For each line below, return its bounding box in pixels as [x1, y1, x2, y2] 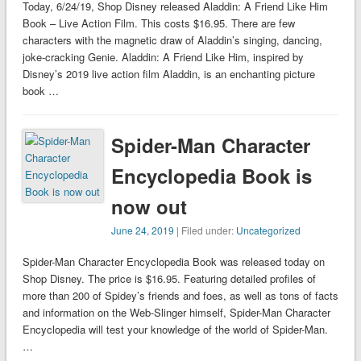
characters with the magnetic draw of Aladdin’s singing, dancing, [22, 32, 322, 48]
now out [111, 193, 188, 221]
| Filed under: [174, 223, 237, 238]
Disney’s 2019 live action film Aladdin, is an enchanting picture [22, 66, 315, 82]
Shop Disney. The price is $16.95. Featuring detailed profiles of [22, 271, 316, 287]
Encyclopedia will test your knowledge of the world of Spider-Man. [22, 322, 328, 338]
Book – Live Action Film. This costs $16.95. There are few [22, 15, 295, 31]
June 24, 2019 [111, 223, 175, 238]
